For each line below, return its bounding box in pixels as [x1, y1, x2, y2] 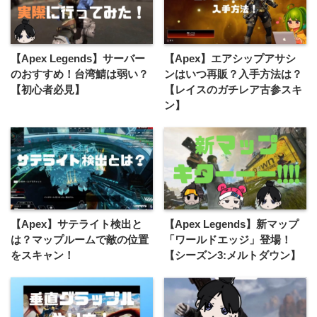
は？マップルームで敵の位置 [11, 233, 149, 246]
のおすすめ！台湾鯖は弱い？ [11, 67, 149, 80]
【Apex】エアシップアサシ [164, 52, 296, 64]
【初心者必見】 [11, 83, 85, 96]
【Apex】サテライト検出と [11, 217, 142, 230]
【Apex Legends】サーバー [11, 52, 145, 64]
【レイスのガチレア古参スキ [164, 83, 303, 96]
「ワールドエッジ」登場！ [164, 233, 292, 246]
